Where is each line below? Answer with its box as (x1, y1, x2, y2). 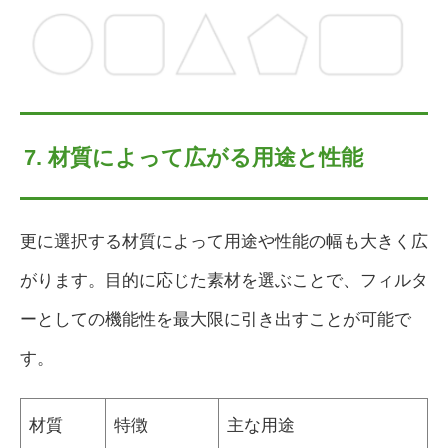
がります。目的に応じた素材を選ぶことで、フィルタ (20, 270, 428, 289)
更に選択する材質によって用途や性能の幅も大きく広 (20, 231, 428, 250)
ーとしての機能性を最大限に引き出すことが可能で (20, 309, 411, 328)
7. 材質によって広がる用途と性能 (24, 144, 364, 170)
